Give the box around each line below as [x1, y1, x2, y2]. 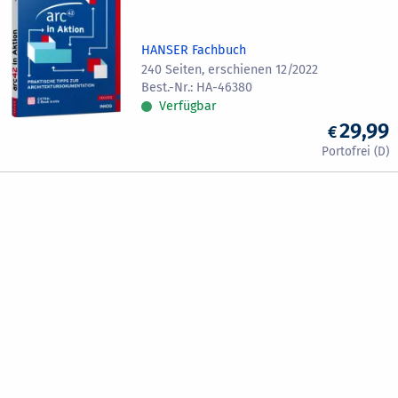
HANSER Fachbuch [141, 43, 247, 59]
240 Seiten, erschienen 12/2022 [141, 62, 319, 78]
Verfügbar [159, 99, 218, 115]
